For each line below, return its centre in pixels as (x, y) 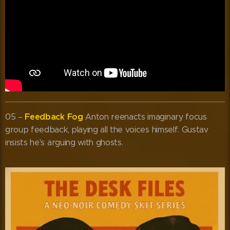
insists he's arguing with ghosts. (64, 143)
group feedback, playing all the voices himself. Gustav (107, 130)
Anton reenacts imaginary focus (145, 117)
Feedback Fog (54, 117)
